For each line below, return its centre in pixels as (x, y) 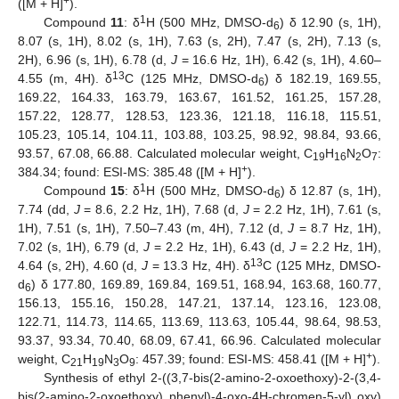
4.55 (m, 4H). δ (65, 78)
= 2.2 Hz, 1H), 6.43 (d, (220, 246)
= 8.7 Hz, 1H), (338, 228)
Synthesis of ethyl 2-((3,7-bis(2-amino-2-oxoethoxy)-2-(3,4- (212, 377)
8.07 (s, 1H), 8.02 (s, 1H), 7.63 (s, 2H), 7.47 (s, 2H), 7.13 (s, (199, 41)
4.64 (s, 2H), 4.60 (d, (80, 265)
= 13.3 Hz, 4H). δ (199, 265)
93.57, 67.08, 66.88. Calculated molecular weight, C (165, 153)
